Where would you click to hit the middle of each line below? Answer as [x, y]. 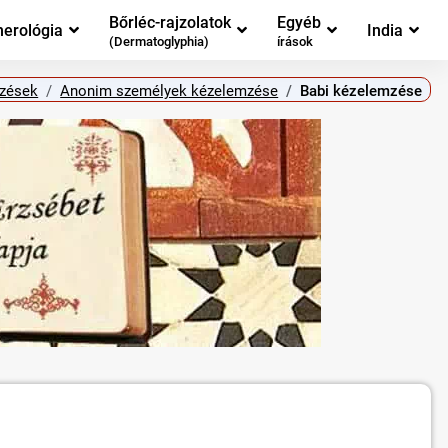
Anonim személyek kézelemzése [169, 90]
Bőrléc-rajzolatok [170, 22]
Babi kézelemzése [361, 90]
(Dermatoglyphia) [159, 42]
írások [295, 42]
